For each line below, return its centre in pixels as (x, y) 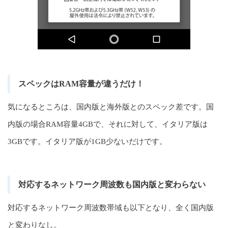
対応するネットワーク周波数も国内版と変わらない (112, 184)
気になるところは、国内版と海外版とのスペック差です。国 (111, 107)
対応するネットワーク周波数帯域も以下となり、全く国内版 (111, 208)
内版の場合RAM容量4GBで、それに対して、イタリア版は (108, 124)
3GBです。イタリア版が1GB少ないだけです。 (87, 141)
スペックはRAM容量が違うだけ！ (81, 84)
